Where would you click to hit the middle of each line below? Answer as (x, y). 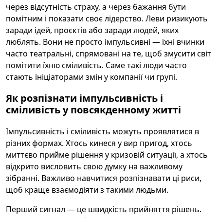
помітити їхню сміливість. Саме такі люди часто (96, 65)
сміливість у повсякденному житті (93, 110)
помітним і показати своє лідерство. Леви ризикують (107, 18)
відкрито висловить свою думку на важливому (94, 166)
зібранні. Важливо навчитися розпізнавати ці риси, (104, 178)
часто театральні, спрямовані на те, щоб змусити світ (109, 54)
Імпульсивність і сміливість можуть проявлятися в (102, 131)
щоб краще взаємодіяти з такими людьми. (87, 190)
